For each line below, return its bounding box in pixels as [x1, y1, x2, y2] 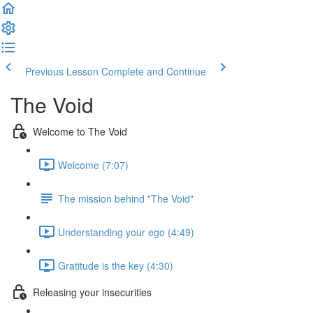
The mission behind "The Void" [58, 191, 194, 205]
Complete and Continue [101, 64, 206, 78]
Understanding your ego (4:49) [58, 224, 194, 239]
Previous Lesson [25, 64, 99, 78]
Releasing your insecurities [33, 284, 152, 299]
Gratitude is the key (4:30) [58, 258, 173, 272]
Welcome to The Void [33, 124, 127, 138]
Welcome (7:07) [58, 157, 129, 172]
